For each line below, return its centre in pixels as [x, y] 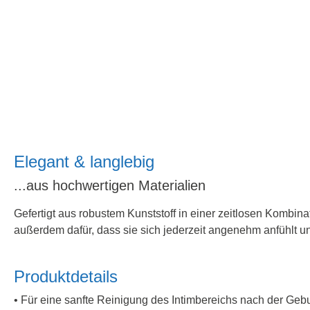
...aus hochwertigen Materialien [110, 185]
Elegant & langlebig [84, 161]
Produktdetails [66, 276]
